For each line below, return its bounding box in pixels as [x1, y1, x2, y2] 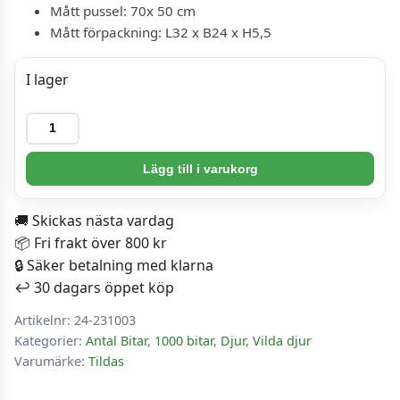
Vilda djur [253, 331, 312, 349]
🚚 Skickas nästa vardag [14, 210, 174, 230]
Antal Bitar [86, 331, 147, 349]
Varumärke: [14, 352, 88, 370]
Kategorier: [14, 331, 86, 349]
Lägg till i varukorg [142, 161, 258, 176]
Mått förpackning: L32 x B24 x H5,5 [50, 22, 271, 41]
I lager [26, 69, 69, 89]
